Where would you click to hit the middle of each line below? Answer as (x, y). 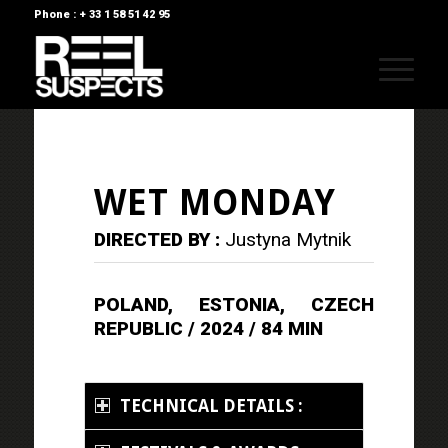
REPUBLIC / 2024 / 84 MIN (208, 328)
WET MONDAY (214, 202)
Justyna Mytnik (287, 239)
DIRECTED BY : (159, 239)
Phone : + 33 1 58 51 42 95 (101, 14)
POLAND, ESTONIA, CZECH (234, 304)
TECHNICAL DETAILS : (211, 405)
